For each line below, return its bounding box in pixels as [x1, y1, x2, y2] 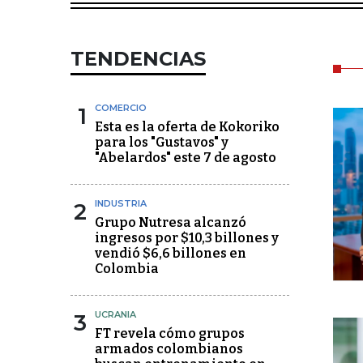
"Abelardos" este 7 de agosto [95, 150, 276, 165]
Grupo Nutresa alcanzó [95, 215, 246, 230]
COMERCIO [95, 102, 147, 113]
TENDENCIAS [70, 47, 206, 70]
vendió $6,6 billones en [95, 246, 246, 261]
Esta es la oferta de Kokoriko [95, 119, 280, 135]
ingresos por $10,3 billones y [95, 230, 279, 246]
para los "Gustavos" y [95, 135, 228, 150]
